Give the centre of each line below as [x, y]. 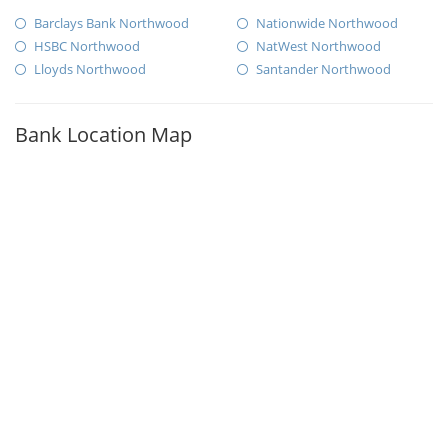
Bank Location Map [103, 135]
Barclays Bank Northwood [111, 23]
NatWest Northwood [318, 46]
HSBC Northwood [87, 46]
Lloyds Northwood [90, 69]
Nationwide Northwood [326, 23]
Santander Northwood [323, 69]
